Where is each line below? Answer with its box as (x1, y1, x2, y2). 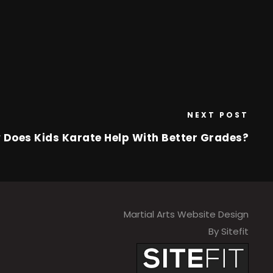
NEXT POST (187, 110, 249, 120)
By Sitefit (208, 225, 249, 238)
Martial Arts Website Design (123, 208, 249, 221)
